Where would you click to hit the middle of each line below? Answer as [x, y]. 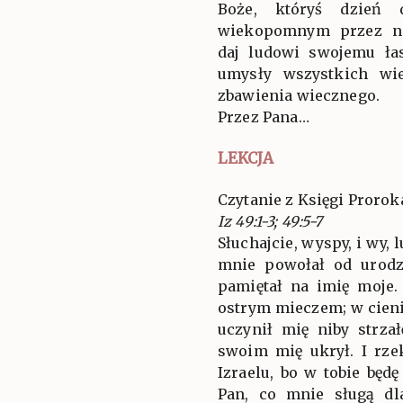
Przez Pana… [264, 116]
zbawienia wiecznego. [299, 95]
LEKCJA [246, 158]
